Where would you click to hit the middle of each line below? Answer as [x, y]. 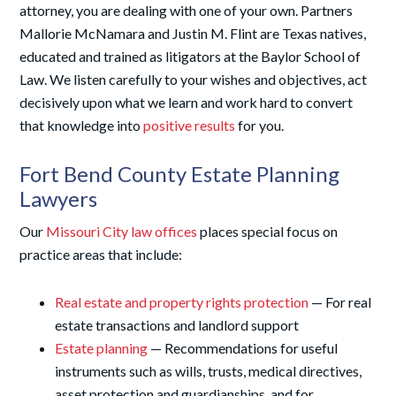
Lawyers [59, 198]
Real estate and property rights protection [182, 302]
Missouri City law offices [122, 231]
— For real [340, 302]
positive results [190, 125]
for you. [260, 125]
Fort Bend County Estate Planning [180, 174]
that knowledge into [82, 125]
